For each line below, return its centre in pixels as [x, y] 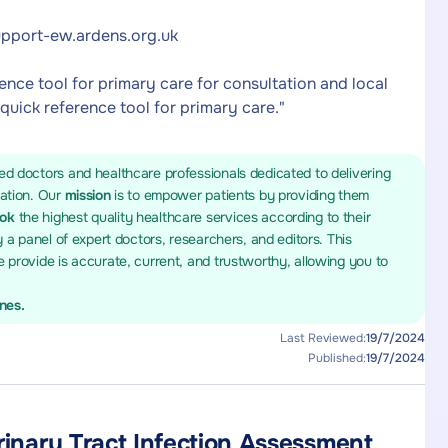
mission [89, 195]
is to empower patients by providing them [242, 195]
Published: [336, 358]
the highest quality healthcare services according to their [194, 217]
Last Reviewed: [322, 338]
